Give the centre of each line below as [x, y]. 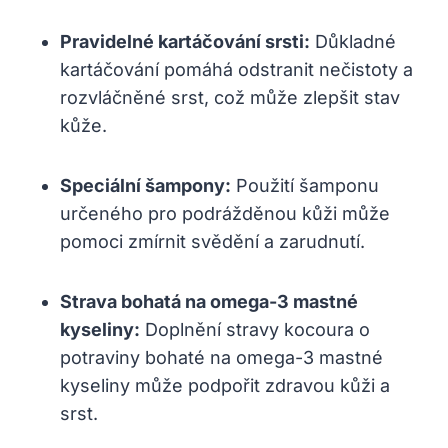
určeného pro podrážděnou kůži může [225, 213]
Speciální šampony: [145, 185]
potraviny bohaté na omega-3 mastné [221, 357]
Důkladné [353, 41]
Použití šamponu [305, 185]
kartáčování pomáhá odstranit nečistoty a [236, 69]
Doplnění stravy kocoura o [255, 329]
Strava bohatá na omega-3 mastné [209, 301]
